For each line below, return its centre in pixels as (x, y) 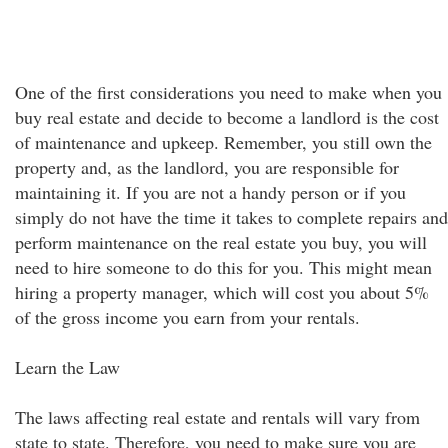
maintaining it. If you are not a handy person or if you (210, 192)
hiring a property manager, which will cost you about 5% (222, 292)
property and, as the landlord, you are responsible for (207, 167)
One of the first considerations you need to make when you (228, 92)
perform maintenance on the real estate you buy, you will (221, 242)
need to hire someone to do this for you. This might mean (223, 267)
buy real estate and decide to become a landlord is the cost (227, 117)
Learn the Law (67, 367)
